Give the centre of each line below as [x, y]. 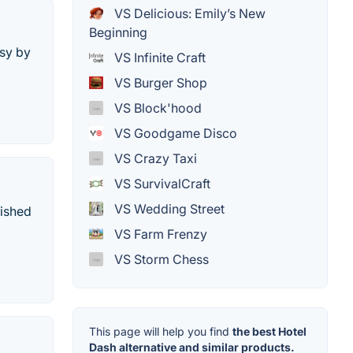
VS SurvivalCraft [161, 184]
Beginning [118, 33]
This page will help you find [161, 332]
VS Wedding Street [168, 209]
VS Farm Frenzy [159, 234]
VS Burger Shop [159, 83]
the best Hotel [269, 332]
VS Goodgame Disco [174, 134]
